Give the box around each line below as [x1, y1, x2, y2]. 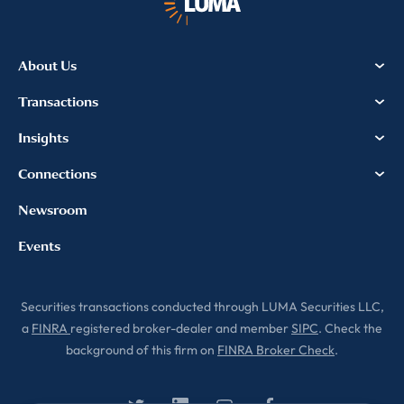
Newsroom [18, 201, 87, 220]
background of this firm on [66, 342, 217, 359]
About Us [18, 57, 77, 76]
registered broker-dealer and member [70, 320, 291, 337]
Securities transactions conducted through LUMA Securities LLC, [20, 298, 384, 316]
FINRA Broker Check [217, 342, 335, 359]
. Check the [318, 320, 382, 337]
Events [18, 237, 60, 256]
